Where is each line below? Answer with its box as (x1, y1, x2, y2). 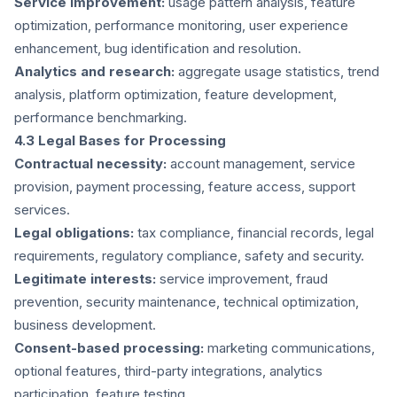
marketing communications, (204, 339, 375, 356)
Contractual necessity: (14, 155, 167, 172)
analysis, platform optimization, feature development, (14, 86, 337, 103)
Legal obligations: (14, 224, 134, 241)
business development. (14, 316, 156, 333)
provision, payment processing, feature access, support (14, 178, 355, 195)
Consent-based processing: (14, 339, 204, 356)
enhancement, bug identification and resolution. (14, 40, 301, 57)
